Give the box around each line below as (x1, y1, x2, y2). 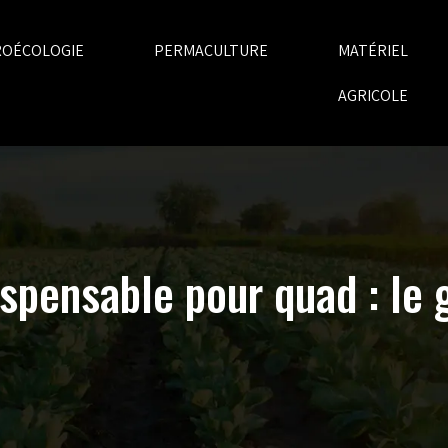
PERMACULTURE (153, 40, 268, 61)
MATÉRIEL (337, 40, 408, 61)
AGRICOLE (337, 85, 408, 106)
